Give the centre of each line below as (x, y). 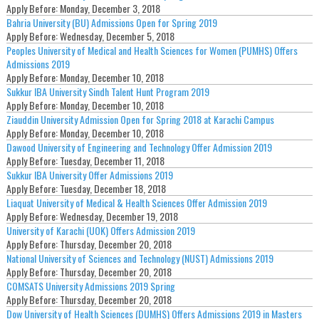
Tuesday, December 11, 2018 (112, 160)
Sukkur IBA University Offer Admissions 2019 (89, 174)
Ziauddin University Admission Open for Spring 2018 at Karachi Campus (140, 119)
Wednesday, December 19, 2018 (119, 216)
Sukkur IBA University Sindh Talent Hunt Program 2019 (108, 91)
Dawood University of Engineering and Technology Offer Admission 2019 (139, 147)
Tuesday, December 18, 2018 (113, 188)
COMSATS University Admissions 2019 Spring (90, 286)
